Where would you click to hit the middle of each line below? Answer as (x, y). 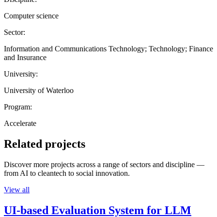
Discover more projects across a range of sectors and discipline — (104, 164)
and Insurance (25, 57)
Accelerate (20, 123)
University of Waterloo (39, 90)
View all (17, 189)
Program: (18, 107)
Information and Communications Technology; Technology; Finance (108, 48)
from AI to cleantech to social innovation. (67, 173)
